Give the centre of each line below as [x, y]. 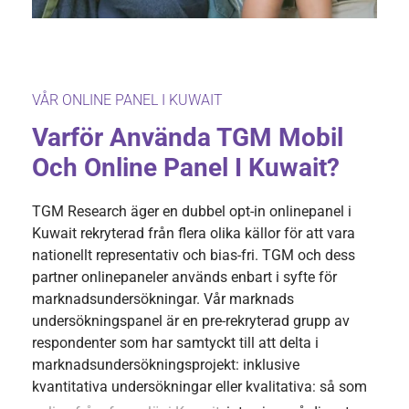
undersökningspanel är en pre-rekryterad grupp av [191, 321]
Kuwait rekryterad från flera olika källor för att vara [194, 234]
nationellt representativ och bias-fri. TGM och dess [194, 256]
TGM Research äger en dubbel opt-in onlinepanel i [192, 212]
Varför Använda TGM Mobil [188, 138]
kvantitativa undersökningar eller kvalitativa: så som [199, 387]
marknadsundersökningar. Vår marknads [163, 299]
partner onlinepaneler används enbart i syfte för [184, 278]
